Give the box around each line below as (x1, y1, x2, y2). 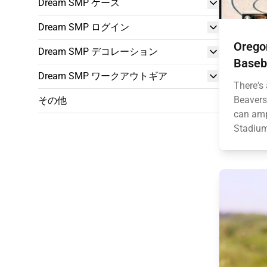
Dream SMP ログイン (38, 21, 129, 33)
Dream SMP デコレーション (38, 46, 158, 57)
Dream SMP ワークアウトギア (38, 70, 167, 82)
